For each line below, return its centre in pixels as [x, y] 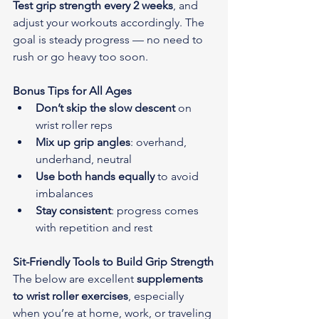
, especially [157, 296]
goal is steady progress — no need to [109, 39]
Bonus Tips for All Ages [72, 90]
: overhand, [160, 142]
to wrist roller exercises [70, 296]
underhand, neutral [84, 159]
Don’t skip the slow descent [105, 108]
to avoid [178, 176]
